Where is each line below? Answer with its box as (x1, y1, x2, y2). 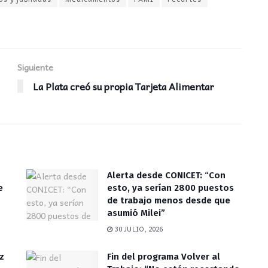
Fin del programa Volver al (107, 251, 220, 262)
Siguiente (17, 60, 53, 74)
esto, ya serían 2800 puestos (107, 182, 234, 193)
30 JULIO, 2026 (112, 223, 163, 234)
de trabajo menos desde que (107, 194, 230, 206)
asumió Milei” (107, 207, 165, 218)
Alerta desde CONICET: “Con (107, 169, 226, 181)
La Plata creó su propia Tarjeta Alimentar (33, 78, 214, 94)
